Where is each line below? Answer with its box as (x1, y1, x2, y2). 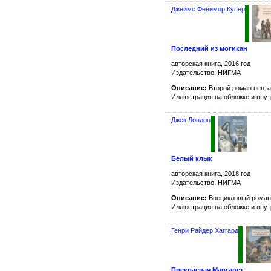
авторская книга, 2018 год (171, 169, 250, 177)
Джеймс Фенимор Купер (171, 5, 245, 13)
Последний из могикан (171, 44, 247, 52)
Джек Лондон (171, 116, 211, 123)
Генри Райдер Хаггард (171, 227, 238, 235)
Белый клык (171, 154, 212, 162)
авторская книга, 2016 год (171, 59, 250, 67)
